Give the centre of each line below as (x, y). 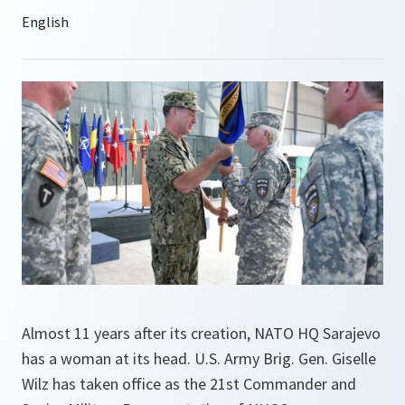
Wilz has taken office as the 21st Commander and (189, 384)
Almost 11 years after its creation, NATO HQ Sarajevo (201, 333)
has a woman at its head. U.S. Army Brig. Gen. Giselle (199, 358)
